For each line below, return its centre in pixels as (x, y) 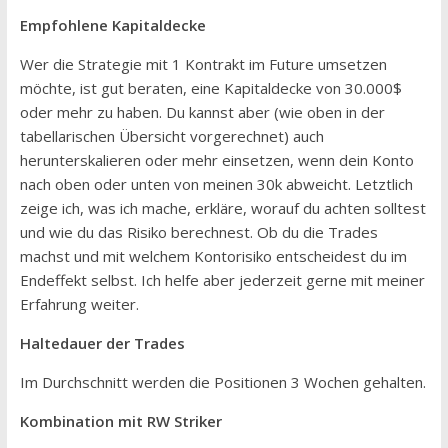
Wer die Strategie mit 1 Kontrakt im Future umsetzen (203, 63)
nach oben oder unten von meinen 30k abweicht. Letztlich (216, 183)
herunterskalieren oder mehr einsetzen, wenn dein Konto (216, 159)
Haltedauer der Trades (102, 342)
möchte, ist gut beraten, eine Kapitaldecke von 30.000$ (210, 87)
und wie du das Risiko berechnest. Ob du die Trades (198, 231)
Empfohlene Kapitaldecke (112, 24)
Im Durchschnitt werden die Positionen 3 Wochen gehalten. (222, 381)
